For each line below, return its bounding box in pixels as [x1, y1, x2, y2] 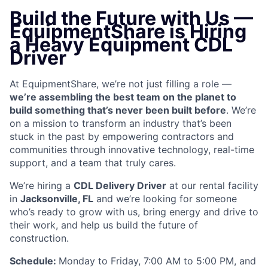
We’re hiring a [10, 179, 74, 192]
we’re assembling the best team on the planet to [10, 91, 236, 103]
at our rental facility [166, 179, 258, 192]
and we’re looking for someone [93, 193, 237, 205]
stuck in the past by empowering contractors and [10, 130, 234, 143]
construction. [10, 232, 69, 245]
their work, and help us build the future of [10, 219, 198, 232]
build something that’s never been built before [10, 104, 226, 117]
